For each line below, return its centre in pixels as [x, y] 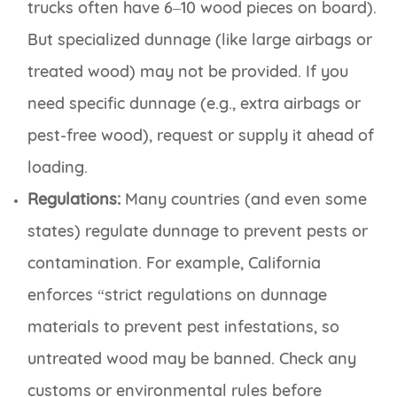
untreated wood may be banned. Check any [192, 359]
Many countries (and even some [244, 199]
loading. [58, 167]
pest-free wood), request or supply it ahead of [201, 136]
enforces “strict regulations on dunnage [177, 295]
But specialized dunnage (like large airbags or [200, 40]
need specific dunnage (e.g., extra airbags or [194, 104]
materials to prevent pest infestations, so [183, 327]
